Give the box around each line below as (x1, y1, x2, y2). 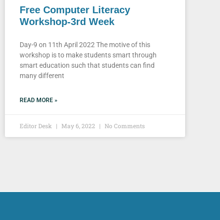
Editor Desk (20, 121, 54, 130)
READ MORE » (20, 96, 57, 104)
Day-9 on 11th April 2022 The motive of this (20, 40, 150, 49)
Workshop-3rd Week (20, 16, 114, 27)
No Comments (103, 121, 145, 130)
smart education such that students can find (20, 61, 155, 69)
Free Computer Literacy (20, 4, 130, 15)
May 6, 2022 (60, 121, 97, 130)
